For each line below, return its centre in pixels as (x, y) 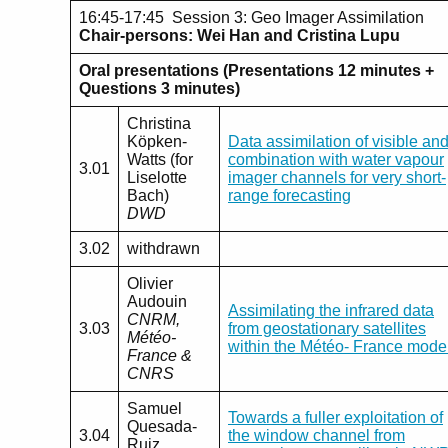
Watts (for (160, 160)
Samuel (154, 409)
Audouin (157, 302)
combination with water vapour (336, 160)
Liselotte (157, 178)
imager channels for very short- (337, 178)
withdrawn (163, 249)
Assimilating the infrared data (331, 311)
